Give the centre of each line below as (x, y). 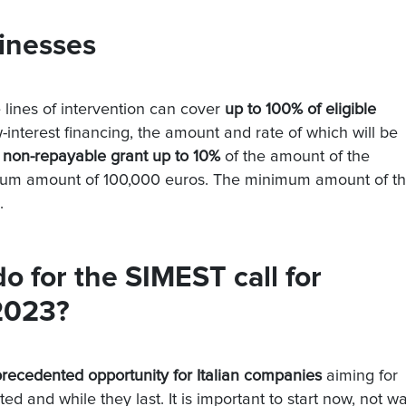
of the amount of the (295, 157)
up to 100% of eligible (300, 110)
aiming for (360, 376)
